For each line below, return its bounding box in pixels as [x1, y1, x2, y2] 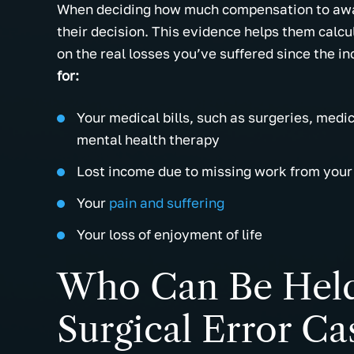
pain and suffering [106, 194, 224, 212]
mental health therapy [77, 131, 220, 149]
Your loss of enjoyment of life [77, 226, 262, 243]
